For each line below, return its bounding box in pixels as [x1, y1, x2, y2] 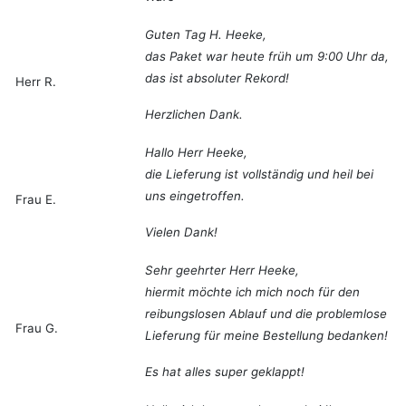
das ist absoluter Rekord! [145, 71, 289, 86]
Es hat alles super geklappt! [145, 364, 304, 380]
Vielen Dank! [145, 225, 217, 240]
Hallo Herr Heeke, [145, 145, 247, 160]
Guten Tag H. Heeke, [145, 27, 266, 43]
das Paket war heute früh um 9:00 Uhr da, [145, 49, 389, 64]
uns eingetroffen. [145, 188, 245, 204]
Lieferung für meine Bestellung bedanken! [145, 328, 388, 343]
